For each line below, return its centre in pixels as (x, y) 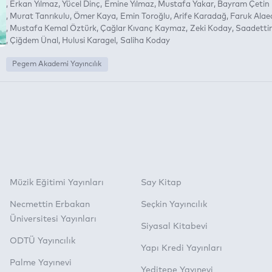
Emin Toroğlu (145, 16)
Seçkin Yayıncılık (174, 205)
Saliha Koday (145, 41)
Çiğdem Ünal (34, 41)
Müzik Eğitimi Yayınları (57, 183)
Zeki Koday (211, 29)
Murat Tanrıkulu (40, 16)
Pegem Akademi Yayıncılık (57, 64)
